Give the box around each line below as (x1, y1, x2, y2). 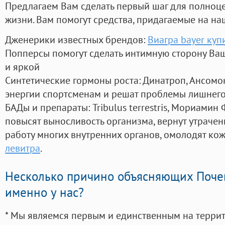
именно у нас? (5, 184, 84, 201)
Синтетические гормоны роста (5, 73, 139, 87)
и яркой (5, 60, 40, 74)
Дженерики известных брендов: (5, 33, 148, 47)
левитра (5, 141, 40, 155)
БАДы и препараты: (5, 100, 92, 115)
